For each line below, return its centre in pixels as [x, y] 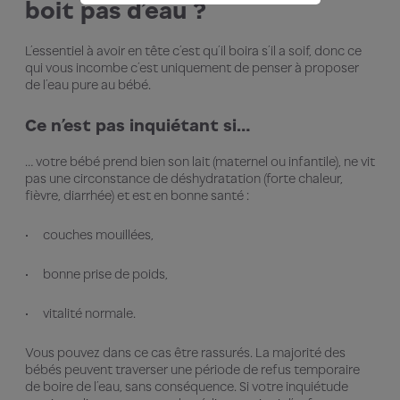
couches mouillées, [101, 234]
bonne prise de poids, [108, 273]
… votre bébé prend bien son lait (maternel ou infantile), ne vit [200, 161]
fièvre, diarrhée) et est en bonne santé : [138, 195]
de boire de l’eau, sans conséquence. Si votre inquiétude [187, 386]
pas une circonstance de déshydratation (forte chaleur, [184, 178]
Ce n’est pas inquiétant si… [137, 125]
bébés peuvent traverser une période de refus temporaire [192, 369]
